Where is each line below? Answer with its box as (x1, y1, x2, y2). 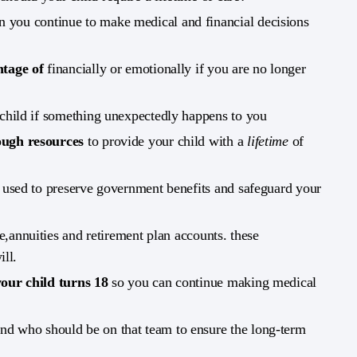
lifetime (247, 133, 288, 149)
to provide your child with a (87, 133, 248, 149)
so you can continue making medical (112, 274, 317, 290)
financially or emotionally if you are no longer (47, 61, 306, 76)
